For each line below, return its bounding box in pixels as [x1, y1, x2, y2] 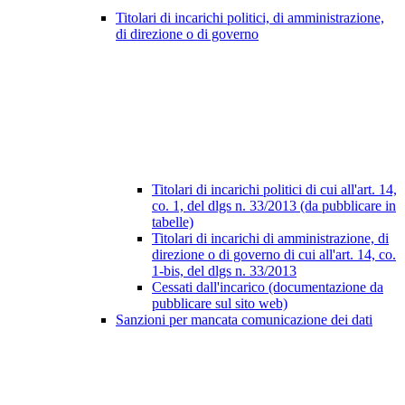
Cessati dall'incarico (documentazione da [152, 279, 383, 296]
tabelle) [152, 214, 193, 231]
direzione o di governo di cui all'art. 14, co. [152, 247, 396, 263]
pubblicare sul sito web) [152, 296, 287, 312]
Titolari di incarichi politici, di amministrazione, [116, 10, 384, 26]
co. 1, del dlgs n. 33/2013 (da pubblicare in [152, 198, 396, 214]
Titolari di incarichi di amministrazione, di [152, 231, 389, 247]
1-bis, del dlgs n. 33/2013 [152, 263, 297, 279]
